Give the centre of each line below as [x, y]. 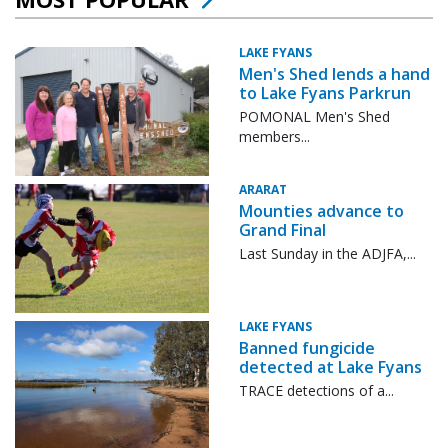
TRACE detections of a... [316, 391]
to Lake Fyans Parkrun [325, 92]
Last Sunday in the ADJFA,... [327, 253]
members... [274, 136]
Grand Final [282, 229]
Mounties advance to [321, 210]
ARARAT [263, 189]
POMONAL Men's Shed [314, 116]
